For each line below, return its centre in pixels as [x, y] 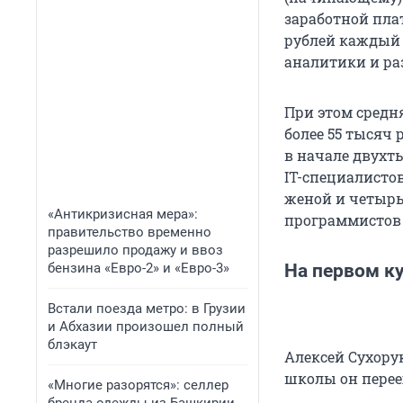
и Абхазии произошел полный [146, 327]
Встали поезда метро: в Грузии [147, 309]
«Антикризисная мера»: [123, 214]
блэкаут [72, 345]
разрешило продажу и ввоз [135, 250]
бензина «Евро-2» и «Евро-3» [139, 268]
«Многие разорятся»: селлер [138, 385]
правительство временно [130, 232]
